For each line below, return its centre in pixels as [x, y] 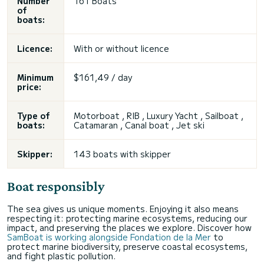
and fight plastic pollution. [61, 256]
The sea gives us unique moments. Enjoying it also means [123, 209]
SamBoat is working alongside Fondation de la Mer [109, 237]
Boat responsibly [56, 186]
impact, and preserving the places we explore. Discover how [129, 227]
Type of [34, 115]
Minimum [35, 77]
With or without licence [121, 48]
